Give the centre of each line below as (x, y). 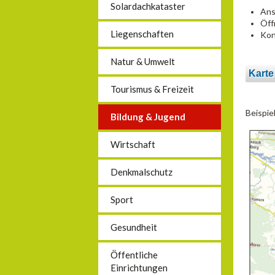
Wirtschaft (133, 144)
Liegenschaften (142, 34)
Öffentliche (134, 255)
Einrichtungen (139, 268)
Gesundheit (134, 227)
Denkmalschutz (141, 172)
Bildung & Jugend (148, 117)
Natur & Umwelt (143, 61)
